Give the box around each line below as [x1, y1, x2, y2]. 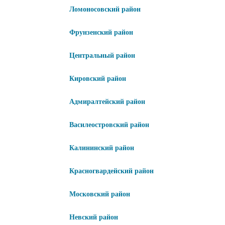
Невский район [69, 213, 118, 221]
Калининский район [69, 144, 134, 152]
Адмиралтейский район [69, 98, 145, 106]
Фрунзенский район [69, 29, 133, 37]
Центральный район [69, 52, 135, 60]
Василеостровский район [69, 121, 149, 129]
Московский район [69, 190, 130, 198]
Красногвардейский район [69, 167, 154, 175]
